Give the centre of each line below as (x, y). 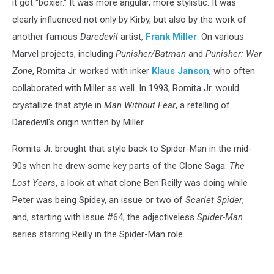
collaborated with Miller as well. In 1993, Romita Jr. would (126, 88)
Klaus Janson (180, 71)
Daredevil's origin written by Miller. (79, 122)
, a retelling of (203, 105)
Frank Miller (171, 36)
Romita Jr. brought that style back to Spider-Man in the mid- (132, 148)
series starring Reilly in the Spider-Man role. (98, 234)
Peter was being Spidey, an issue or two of (99, 200)
